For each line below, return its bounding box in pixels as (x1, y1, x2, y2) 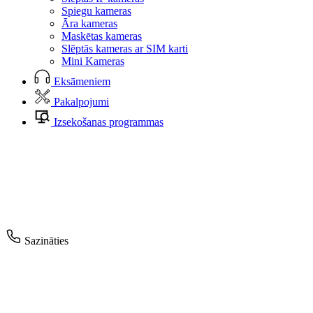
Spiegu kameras (61, 5, 131, 17)
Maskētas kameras (61, 30, 142, 42)
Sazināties (24, 235, 68, 247)
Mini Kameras (61, 55, 124, 67)
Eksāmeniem (54, 75, 110, 87)
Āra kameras (61, 17, 117, 29)
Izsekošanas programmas (54, 116, 163, 128)
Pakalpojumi (54, 96, 109, 108)
